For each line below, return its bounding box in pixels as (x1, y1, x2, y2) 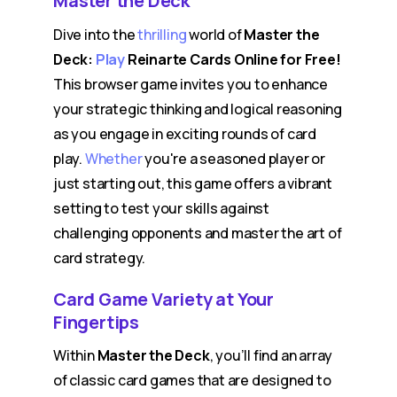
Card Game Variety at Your (53, 287, 275, 311)
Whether (84, 149, 143, 168)
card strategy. (53, 248, 146, 268)
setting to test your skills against (53, 198, 270, 218)
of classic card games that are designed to (53, 370, 331, 390)
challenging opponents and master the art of (53, 223, 342, 243)
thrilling (137, 25, 187, 44)
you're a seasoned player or (142, 149, 325, 168)
